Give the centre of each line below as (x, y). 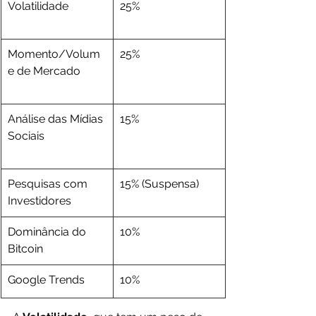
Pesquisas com (49, 184)
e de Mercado (44, 71)
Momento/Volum (54, 54)
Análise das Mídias (57, 119)
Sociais (26, 136)
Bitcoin (25, 249)
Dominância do (48, 232)
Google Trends (46, 280)
